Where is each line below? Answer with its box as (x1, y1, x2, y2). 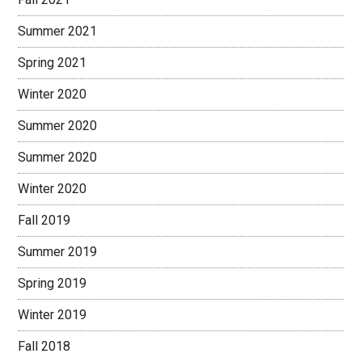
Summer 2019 (18, 243, 98, 259)
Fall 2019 (18, 212, 71, 228)
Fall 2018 (18, 338, 71, 354)
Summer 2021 (18, 23, 98, 39)
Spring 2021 (18, 54, 87, 70)
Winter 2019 (18, 306, 87, 322)
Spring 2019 (18, 275, 87, 291)
